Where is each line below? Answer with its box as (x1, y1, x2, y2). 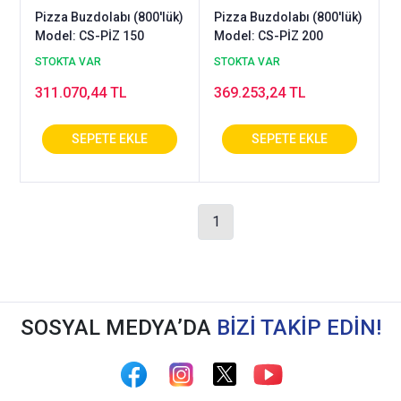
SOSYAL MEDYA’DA (20, 315, 217, 341)
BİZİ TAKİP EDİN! (216, 315, 381, 341)
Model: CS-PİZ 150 (35, 29, 144, 44)
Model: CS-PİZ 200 (214, 29, 324, 44)
